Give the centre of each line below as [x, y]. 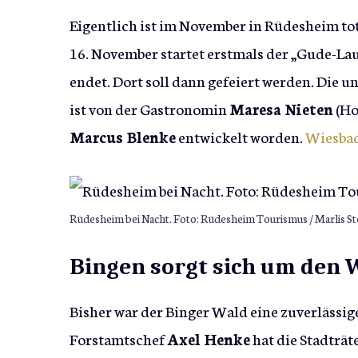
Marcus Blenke [123, 137]
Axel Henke [209, 339]
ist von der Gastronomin [149, 109]
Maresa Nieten [281, 109]
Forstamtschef [118, 339]
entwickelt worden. [241, 137]
